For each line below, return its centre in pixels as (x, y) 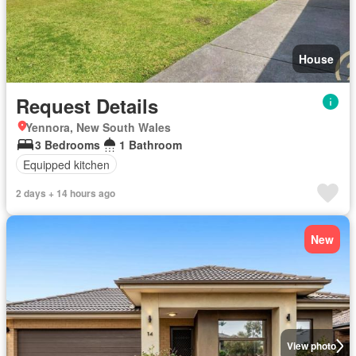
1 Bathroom (151, 145)
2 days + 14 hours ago (66, 193)
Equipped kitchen (66, 164)
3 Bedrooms (68, 145)
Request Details (87, 106)
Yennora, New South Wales (98, 127)
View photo (311, 346)
